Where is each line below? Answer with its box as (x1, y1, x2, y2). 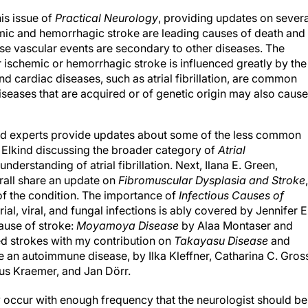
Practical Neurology (55, 11, 158, 25)
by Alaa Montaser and (179, 219, 293, 232)
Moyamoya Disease (76, 219, 179, 232)
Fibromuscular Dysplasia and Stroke (118, 173, 305, 187)
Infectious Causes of (179, 188, 284, 202)
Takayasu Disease (174, 234, 268, 247)
